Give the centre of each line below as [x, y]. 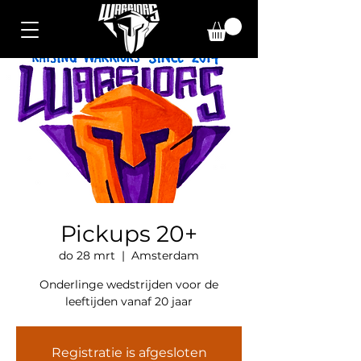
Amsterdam [165, 255]
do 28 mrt [87, 255]
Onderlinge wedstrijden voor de [129, 284]
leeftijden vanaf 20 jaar [129, 301]
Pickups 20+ [129, 234]
